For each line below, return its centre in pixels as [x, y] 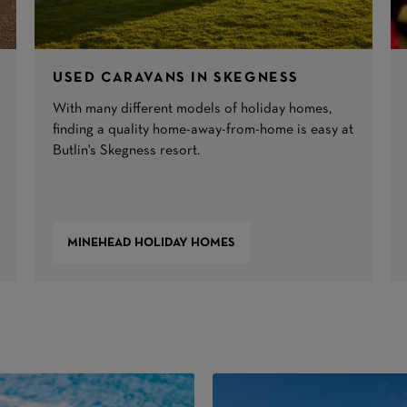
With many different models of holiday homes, [193, 109]
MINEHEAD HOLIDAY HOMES [152, 243]
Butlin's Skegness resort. [127, 151]
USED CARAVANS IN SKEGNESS [176, 79]
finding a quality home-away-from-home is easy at [203, 130]
